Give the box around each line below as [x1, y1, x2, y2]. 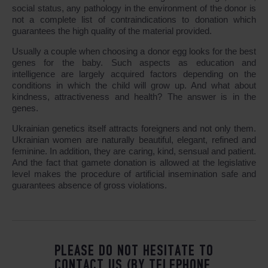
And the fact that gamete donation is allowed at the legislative [12, 157, 256, 167]
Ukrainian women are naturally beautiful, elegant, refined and [12, 134, 256, 145]
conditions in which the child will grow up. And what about [12, 80, 256, 90]
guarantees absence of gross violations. [12, 179, 167, 190]
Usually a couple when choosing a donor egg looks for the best [12, 45, 256, 56]
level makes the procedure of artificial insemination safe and [12, 168, 256, 179]
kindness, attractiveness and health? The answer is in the [12, 91, 256, 102]
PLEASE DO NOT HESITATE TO [54, 244, 214, 259]
